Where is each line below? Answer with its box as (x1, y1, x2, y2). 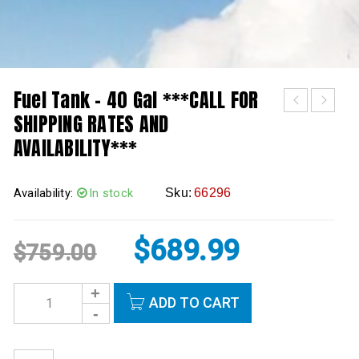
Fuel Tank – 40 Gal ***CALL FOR (13, 86, 259, 115)
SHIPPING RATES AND (13, 110, 169, 139)
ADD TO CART (148, 294, 240, 311)
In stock (89, 186, 134, 200)
